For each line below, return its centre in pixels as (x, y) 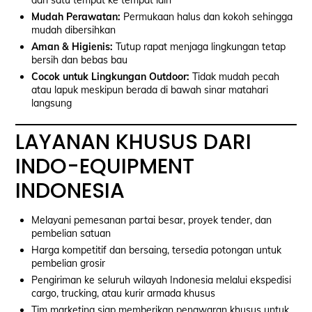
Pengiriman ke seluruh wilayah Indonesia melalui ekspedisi (161, 280)
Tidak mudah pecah (234, 77)
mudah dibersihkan (73, 30)
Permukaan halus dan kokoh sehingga (206, 17)
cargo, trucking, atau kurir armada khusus (123, 293)
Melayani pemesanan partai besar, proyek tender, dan (151, 220)
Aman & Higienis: (72, 47)
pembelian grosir (68, 263)
